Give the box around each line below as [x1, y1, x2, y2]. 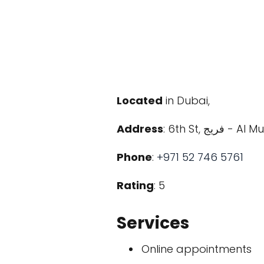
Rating [117, 178, 154, 193]
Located [117, 93, 163, 108]
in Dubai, [163, 93, 210, 108]
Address [117, 121, 163, 136]
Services [117, 212, 189, 235]
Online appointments [141, 242, 252, 256]
